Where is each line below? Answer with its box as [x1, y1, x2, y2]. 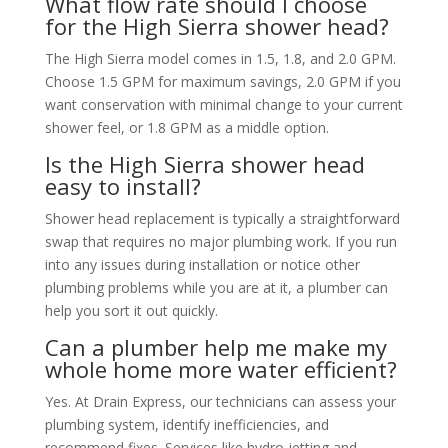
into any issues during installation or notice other [44, 254, 360, 274]
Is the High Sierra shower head [44, 148, 365, 179]
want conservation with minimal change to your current [44, 94, 403, 114]
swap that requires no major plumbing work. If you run [44, 231, 397, 251]
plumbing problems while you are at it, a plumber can [44, 277, 388, 297]
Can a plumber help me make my [44, 331, 387, 362]
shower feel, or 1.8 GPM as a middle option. [44, 117, 329, 137]
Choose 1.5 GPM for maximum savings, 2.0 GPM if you [44, 71, 401, 91]
